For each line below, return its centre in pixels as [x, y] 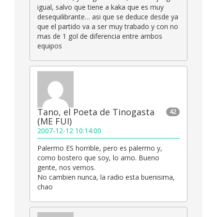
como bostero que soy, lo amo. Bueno [98, 158]
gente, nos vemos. [66, 168]
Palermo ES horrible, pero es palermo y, [100, 148]
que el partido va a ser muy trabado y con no [108, 27]
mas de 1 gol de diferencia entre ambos [100, 36]
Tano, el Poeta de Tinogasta [96, 112]
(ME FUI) [54, 121]
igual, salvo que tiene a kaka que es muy [101, 7]
